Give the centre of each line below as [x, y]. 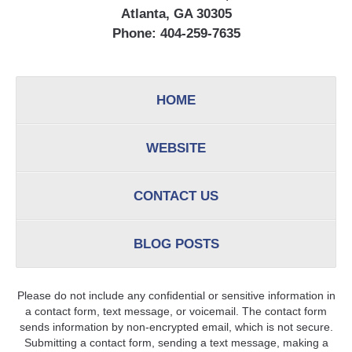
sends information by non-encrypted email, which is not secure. [176, 327]
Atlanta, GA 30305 [176, 13]
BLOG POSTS [176, 244]
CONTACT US [176, 196]
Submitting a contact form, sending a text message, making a [176, 343]
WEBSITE [176, 148]
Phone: [134, 33]
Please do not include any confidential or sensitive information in [176, 296]
